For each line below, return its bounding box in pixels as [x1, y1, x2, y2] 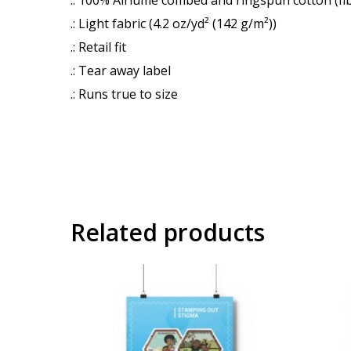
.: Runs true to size [71, 85, 178, 103]
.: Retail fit [71, 38, 126, 56]
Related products [71, 215, 265, 248]
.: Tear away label [71, 61, 171, 79]
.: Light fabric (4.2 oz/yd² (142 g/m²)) [71, 14, 277, 32]
